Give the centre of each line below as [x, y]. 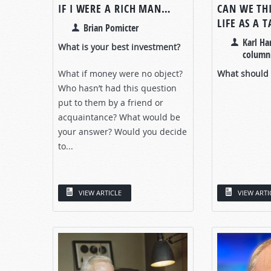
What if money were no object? [120, 73]
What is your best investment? [119, 47]
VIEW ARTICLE [100, 192]
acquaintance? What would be [119, 117]
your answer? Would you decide [122, 131]
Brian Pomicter [111, 28]
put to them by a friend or [111, 102]
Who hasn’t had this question [117, 88]
